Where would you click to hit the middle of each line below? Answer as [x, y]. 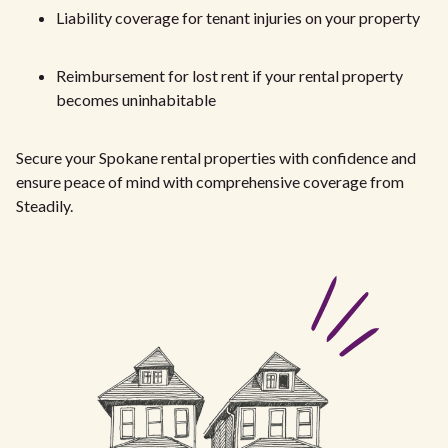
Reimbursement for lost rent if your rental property [229, 75]
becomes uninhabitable [136, 99]
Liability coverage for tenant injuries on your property [238, 17]
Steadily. [44, 205]
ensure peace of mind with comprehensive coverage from [210, 181]
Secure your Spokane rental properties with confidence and [216, 157]
